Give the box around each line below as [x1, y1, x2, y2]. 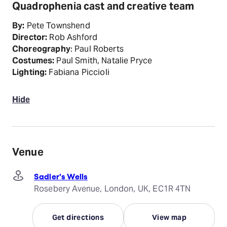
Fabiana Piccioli [47, 67, 109, 78]
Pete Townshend [24, 20, 92, 31]
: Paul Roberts [70, 44, 126, 55]
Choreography [12, 44, 70, 55]
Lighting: [12, 67, 47, 78]
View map [152, 213, 187, 222]
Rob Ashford [47, 32, 100, 43]
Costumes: [12, 55, 55, 66]
